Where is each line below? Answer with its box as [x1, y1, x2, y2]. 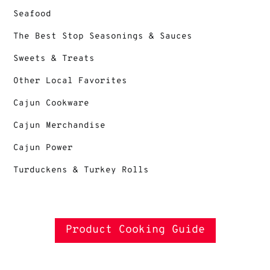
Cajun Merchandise [13, 120, 106, 131]
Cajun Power [13, 142, 74, 153]
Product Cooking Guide [65, 223, 205, 237]
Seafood [13, 8, 52, 19]
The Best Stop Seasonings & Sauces [13, 31, 193, 42]
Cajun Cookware [13, 98, 90, 108]
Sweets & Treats [13, 53, 95, 64]
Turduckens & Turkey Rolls [13, 165, 149, 175]
